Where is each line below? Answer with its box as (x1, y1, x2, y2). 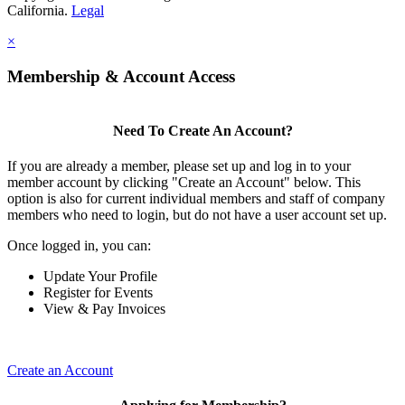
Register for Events (43, 285, 153, 301)
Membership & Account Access (7, 66, 235, 86)
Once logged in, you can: (7, 238, 151, 254)
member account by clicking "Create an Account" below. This (7, 174, 361, 191)
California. (7, 3, 71, 19)
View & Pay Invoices (43, 301, 165, 317)
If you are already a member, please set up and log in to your (7, 158, 351, 174)
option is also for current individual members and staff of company (7, 191, 385, 207)
